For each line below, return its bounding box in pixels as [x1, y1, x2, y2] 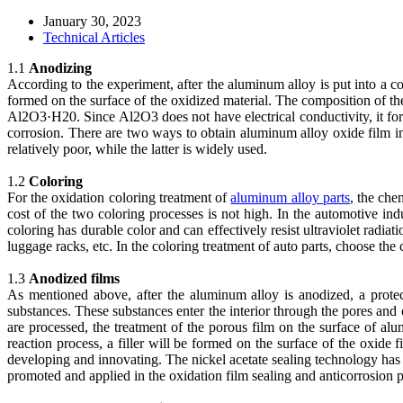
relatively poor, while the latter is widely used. [7, 140, 267, 157]
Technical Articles [43, 29, 145, 45]
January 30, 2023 [43, 13, 141, 29]
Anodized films [29, 270, 120, 286]
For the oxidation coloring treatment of [7, 189, 231, 205]
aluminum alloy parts [230, 189, 350, 205]
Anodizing [29, 59, 92, 76]
